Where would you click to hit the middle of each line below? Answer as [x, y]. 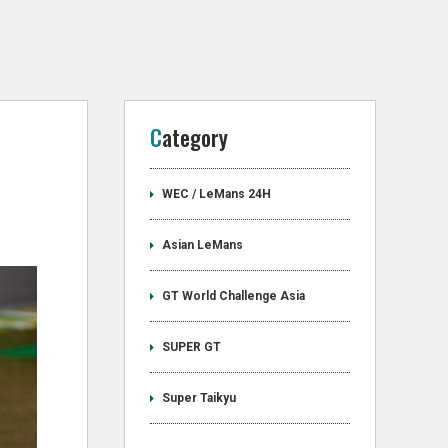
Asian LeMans [202, 245]
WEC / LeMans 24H [216, 194]
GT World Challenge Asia [233, 296]
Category [195, 137]
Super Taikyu [199, 398]
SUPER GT [191, 347]
